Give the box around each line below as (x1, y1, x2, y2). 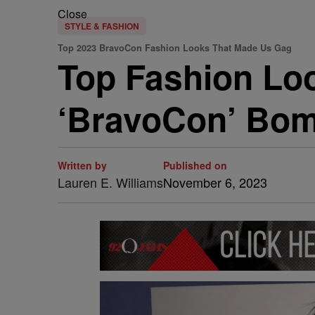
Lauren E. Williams (58, 173, 163, 191)
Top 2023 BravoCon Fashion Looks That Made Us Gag (58, 41, 292, 54)
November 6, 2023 (163, 173, 267, 191)
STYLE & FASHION (65, 20, 139, 32)
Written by (58, 158, 107, 172)
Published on (163, 158, 227, 172)
